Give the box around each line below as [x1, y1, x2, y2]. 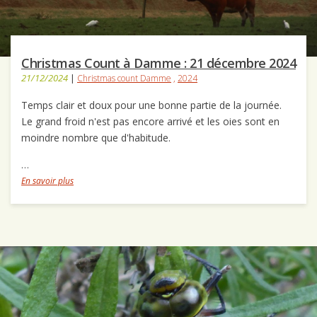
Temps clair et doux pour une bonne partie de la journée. [21, 98, 284, 113]
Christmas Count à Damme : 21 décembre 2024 [21, 54, 296, 72]
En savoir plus [21, 175, 74, 188]
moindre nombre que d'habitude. [21, 131, 176, 145]
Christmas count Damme [77, 72, 171, 85]
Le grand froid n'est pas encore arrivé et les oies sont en [21, 115, 279, 129]
